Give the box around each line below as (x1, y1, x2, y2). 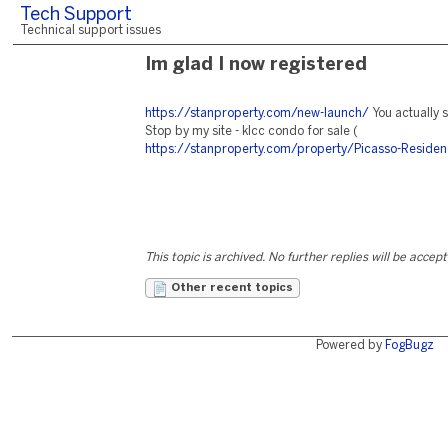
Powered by (315, 340, 385, 351)
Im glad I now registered (145, 57, 367, 74)
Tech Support (20, 7, 132, 24)
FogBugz (384, 340, 434, 351)
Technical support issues (20, 25, 161, 36)
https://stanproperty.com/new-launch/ (145, 108, 369, 119)
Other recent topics (168, 283, 293, 293)
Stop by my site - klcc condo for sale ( (145, 126, 358, 137)
